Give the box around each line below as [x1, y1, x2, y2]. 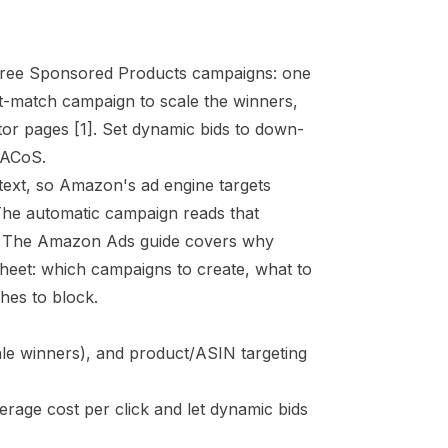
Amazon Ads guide [37, 231, 180, 251]
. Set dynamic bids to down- [93, 119, 304, 139]
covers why [180, 231, 274, 251]
